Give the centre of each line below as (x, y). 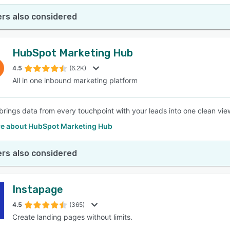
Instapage (38, 189)
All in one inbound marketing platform (75, 80)
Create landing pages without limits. (72, 217)
